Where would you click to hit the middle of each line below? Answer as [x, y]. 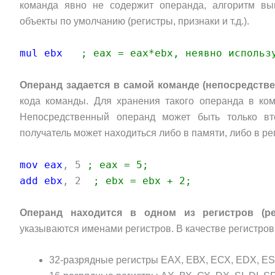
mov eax [41, 165]
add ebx [41, 180]
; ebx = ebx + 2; [142, 180]
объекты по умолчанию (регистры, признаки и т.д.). [134, 21]
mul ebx [44, 53]
